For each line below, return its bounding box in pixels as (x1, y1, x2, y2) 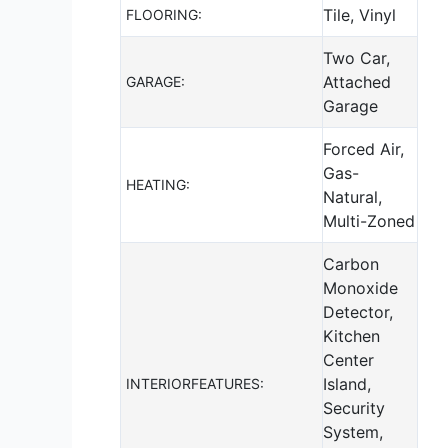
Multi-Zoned (323, 210, 415, 231)
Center (323, 349, 374, 370)
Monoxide (323, 277, 398, 298)
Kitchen (323, 325, 380, 346)
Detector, (323, 301, 393, 322)
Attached (323, 71, 391, 92)
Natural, (323, 186, 382, 207)
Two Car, (323, 47, 390, 68)
